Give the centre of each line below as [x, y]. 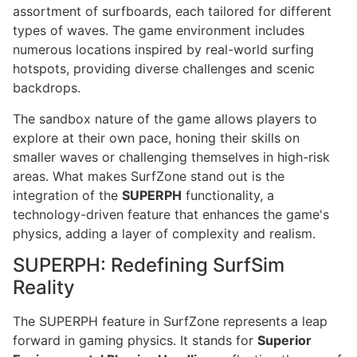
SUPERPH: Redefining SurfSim [149, 265]
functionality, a [228, 195]
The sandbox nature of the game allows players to [165, 118]
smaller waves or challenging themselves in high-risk [171, 157]
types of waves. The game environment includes [159, 31]
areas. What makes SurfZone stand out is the [149, 176]
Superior [284, 340]
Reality [44, 287]
